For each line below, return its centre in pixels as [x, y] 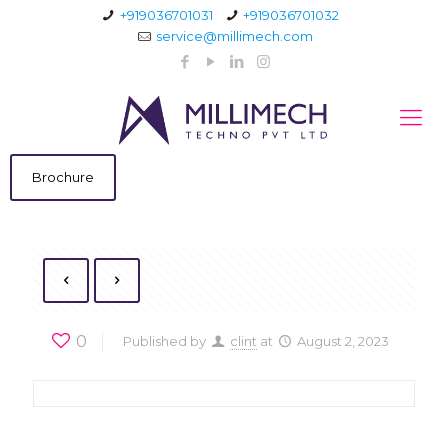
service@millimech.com [234, 36]
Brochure [63, 177]
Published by [164, 341]
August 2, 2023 [343, 341]
